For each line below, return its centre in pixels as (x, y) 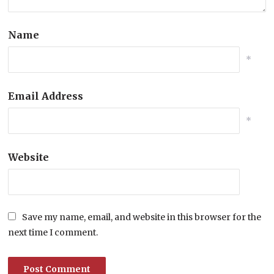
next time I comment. (53, 233)
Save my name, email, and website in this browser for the (142, 217)
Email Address (46, 96)
